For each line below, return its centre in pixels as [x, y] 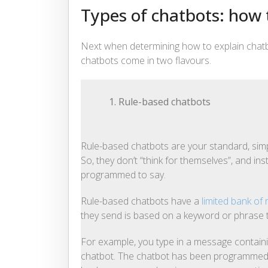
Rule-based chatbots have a [141, 201]
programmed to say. [123, 175]
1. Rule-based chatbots [159, 102]
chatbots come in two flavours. [146, 61]
